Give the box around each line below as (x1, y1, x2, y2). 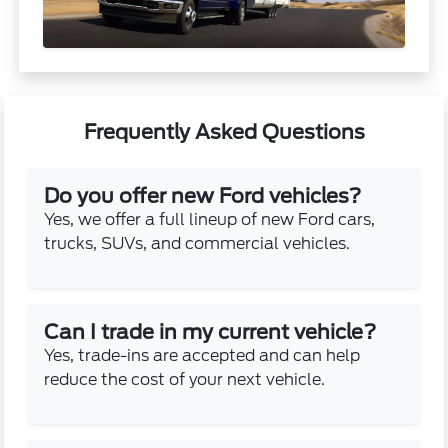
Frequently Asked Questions (83, 119, 365, 144)
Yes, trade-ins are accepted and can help (44, 345, 361, 365)
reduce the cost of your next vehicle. (44, 369, 326, 389)
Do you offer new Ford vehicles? (44, 183, 362, 208)
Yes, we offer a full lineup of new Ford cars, (44, 209, 376, 229)
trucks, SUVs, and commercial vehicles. (44, 233, 351, 253)
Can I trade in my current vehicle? (44, 319, 377, 344)
